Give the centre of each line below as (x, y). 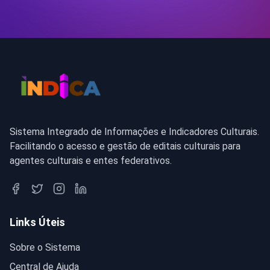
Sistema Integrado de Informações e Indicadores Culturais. (134, 131)
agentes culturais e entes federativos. (91, 160)
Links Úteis (37, 222)
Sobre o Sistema (45, 247)
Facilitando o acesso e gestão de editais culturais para (125, 146)
